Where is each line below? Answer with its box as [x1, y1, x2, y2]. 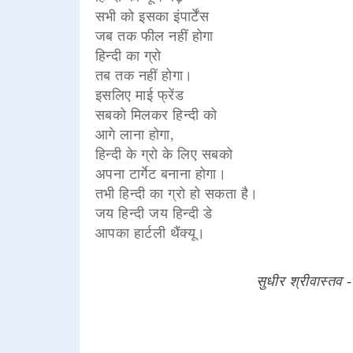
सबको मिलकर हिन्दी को [95, 106, 217, 123]
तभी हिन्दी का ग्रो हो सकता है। [95, 185, 258, 202]
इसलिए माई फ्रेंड [95, 87, 184, 103]
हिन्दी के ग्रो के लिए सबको [95, 146, 233, 162]
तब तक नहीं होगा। [95, 67, 193, 84]
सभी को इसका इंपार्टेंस [95, 8, 210, 24]
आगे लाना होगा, [95, 126, 175, 143]
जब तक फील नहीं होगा [95, 28, 214, 44]
